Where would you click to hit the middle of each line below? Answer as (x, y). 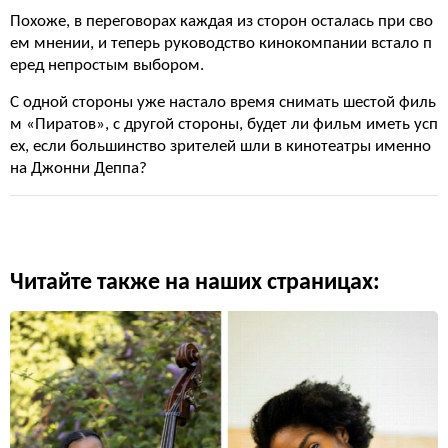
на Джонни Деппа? (78, 168)
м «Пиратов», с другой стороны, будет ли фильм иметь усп (224, 124)
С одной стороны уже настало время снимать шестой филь (223, 102)
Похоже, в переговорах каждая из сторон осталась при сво (221, 21)
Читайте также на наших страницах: (195, 283)
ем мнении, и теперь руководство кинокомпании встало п (221, 43)
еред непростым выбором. (107, 65)
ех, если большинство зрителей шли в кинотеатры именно (220, 146)
